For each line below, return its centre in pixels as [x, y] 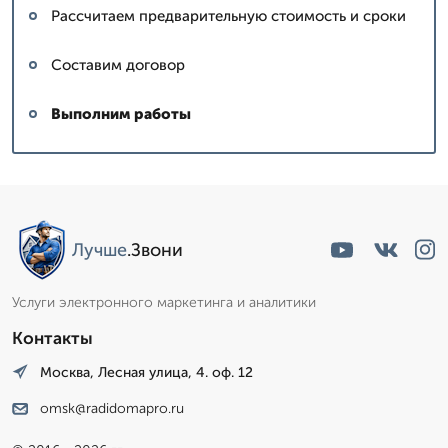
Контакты [52, 337]
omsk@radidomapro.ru [112, 409]
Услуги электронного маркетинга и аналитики [164, 302]
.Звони [155, 249]
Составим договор [118, 64]
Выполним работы [121, 113]
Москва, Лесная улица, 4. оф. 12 [146, 372]
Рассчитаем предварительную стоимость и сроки [228, 15]
